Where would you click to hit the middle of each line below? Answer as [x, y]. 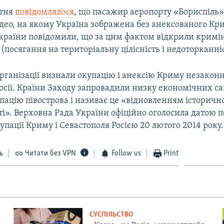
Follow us [126, 153]
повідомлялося [45, 12]
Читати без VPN [51, 153]
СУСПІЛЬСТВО [111, 214]
